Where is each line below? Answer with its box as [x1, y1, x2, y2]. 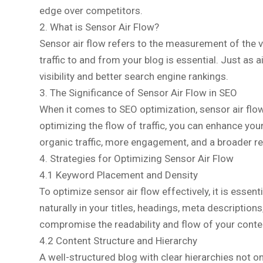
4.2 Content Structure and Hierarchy [39, 234, 197, 247]
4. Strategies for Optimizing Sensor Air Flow [39, 152, 234, 164]
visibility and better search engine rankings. [39, 70, 228, 82]
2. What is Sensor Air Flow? [39, 21, 159, 33]
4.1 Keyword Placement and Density [39, 168, 198, 181]
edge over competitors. [39, 4, 143, 16]
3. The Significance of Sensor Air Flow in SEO [39, 86, 237, 99]
